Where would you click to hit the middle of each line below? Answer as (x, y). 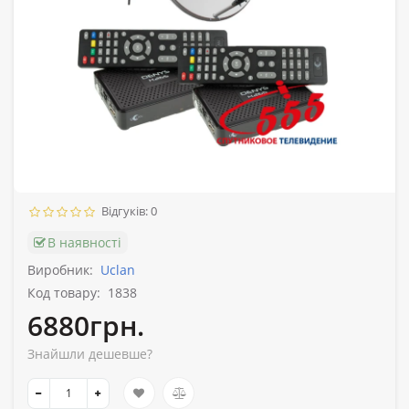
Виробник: (60, 270)
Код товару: (64, 293)
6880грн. (86, 326)
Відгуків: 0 (126, 211)
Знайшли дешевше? (90, 354)
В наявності (84, 243)
